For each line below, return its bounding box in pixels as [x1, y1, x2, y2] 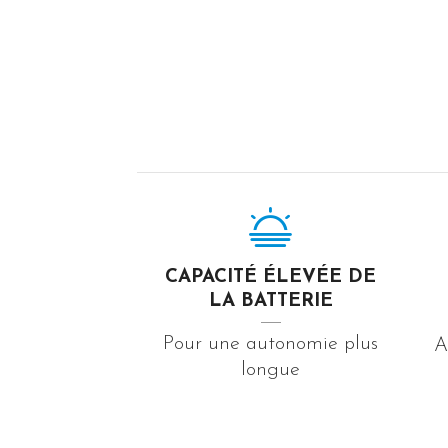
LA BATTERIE [208, 291, 333, 311]
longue [241, 359, 301, 380]
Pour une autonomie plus [163, 333, 379, 354]
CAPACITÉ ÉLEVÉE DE [165, 267, 377, 287]
